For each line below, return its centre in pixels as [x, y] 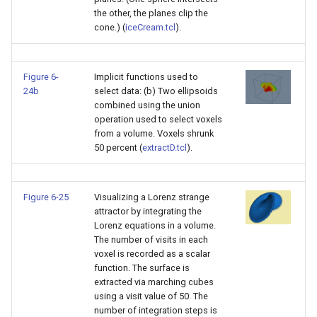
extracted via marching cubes [154, 282]
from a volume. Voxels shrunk [154, 133]
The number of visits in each [151, 240]
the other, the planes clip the [151, 13]
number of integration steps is [156, 310]
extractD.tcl [165, 148]
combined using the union [147, 105]
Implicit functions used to [146, 77]
